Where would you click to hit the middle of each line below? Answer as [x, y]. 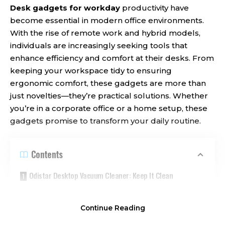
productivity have [154, 8]
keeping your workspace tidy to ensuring [91, 70]
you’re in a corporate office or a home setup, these [109, 108]
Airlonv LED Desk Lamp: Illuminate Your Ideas [97, 194]
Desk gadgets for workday [65, 8]
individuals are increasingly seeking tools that [99, 45]
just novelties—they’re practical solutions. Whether [109, 95]
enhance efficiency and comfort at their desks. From [112, 58]
